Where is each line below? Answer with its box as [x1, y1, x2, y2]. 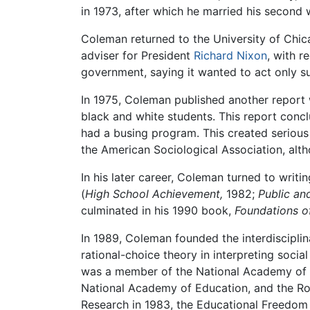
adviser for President [81, 48, 194, 63]
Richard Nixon [194, 48, 267, 63]
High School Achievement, [85, 187, 223, 201]
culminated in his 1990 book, [81, 203, 235, 218]
